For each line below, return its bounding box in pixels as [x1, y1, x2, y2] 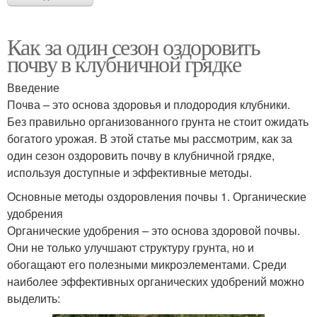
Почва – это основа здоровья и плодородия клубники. [7, 96, 290, 113]
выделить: [7, 290, 60, 307]
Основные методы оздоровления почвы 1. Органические [7, 188, 306, 205]
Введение [7, 79, 59, 96]
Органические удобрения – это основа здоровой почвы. [7, 222, 300, 239]
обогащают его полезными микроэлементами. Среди [7, 256, 287, 273]
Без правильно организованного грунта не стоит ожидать [7, 113, 309, 130]
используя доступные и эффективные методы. [7, 164, 252, 181]
